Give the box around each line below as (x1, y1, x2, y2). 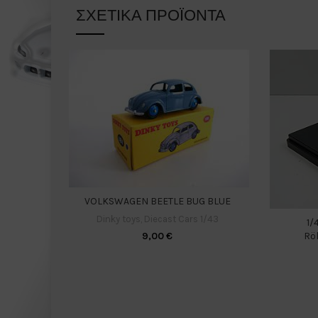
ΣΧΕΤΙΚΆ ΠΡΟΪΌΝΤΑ (76, 6, 226, 25)
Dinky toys (96, 214, 141, 224)
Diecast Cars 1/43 (143, 214, 219, 224)
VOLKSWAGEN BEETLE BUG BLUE (84, 195, 231, 207)
